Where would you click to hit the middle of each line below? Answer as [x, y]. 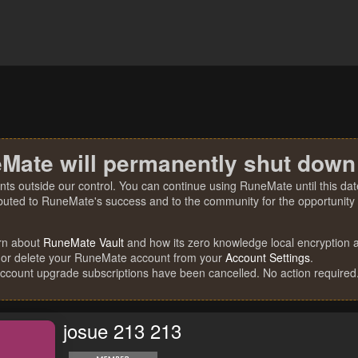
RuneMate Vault [84, 242]
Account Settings [268, 257]
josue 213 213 [122, 331]
